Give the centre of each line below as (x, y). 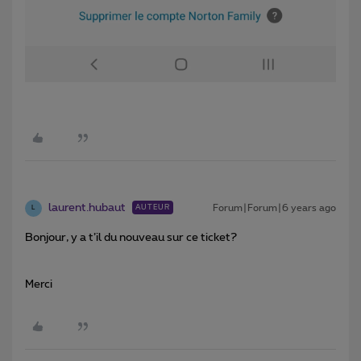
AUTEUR (153, 207)
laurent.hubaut (87, 207)
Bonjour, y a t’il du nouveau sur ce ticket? (131, 237)
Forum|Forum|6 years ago (274, 207)
